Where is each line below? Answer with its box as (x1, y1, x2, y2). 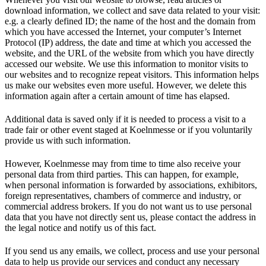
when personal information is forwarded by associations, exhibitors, (5, 179, 257, 190)
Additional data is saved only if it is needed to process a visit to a (5, 113, 246, 124)
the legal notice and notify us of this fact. (5, 222, 156, 233)
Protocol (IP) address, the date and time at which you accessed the (5, 37, 251, 47)
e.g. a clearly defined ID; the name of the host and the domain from (5, 15, 255, 26)
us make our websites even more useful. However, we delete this (5, 80, 246, 90)
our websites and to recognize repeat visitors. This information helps (5, 69, 259, 80)
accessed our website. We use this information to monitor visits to (5, 58, 248, 69)
